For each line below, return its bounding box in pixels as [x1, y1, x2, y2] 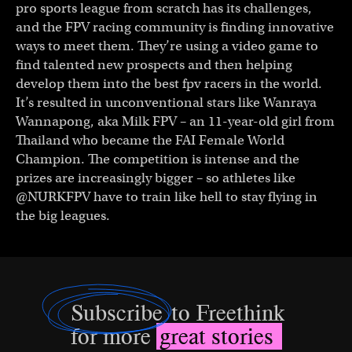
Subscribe [71, 299, 163, 326]
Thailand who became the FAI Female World [16, 132, 284, 148]
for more [70, 323, 156, 350]
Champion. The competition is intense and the [16, 151, 299, 167]
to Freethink [166, 299, 284, 326]
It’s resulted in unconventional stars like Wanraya [16, 94, 317, 111]
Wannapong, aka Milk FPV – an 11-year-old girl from [16, 113, 335, 130]
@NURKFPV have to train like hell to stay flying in [16, 189, 317, 205]
